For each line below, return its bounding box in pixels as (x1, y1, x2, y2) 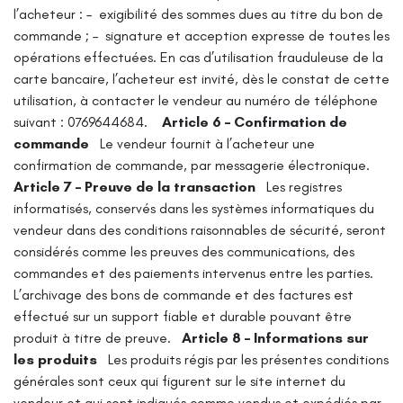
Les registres (266, 177, 342, 195)
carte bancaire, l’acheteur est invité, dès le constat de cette (13, 69, 390, 87)
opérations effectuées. (13, 48, 157, 66)
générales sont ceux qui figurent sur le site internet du (13, 372, 345, 390)
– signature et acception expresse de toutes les (93, 26, 390, 44)
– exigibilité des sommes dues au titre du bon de (86, 4, 383, 22)
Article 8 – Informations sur (182, 328, 369, 346)
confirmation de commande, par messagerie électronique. (13, 156, 370, 174)
